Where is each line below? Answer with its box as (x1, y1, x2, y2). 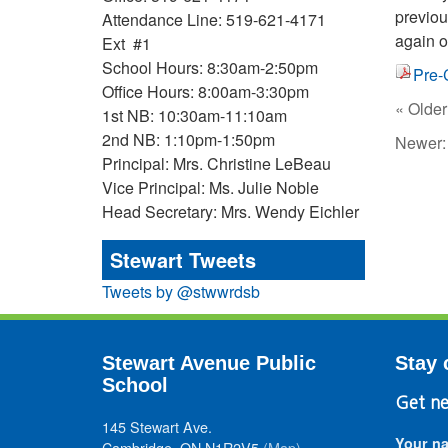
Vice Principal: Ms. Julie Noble (102, 176, 319, 199)
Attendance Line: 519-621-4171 (102, 8, 326, 31)
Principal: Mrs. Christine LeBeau (102, 152, 331, 175)
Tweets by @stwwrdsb (102, 280, 260, 303)
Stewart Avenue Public (102, 352, 316, 374)
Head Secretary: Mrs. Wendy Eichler (102, 200, 359, 223)
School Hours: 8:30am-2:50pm (102, 56, 318, 79)
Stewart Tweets (110, 245, 256, 274)
